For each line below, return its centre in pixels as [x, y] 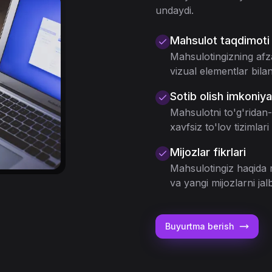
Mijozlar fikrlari [208, 152]
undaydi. [175, 10]
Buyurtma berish [200, 226]
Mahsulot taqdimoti [220, 40]
